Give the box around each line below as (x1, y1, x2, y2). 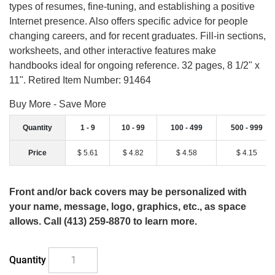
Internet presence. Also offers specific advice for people (9, 16, 248, 27)
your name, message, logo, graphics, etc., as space (9, 201, 246, 212)
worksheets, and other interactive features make (9, 45, 216, 56)
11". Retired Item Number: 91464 (9, 75, 151, 86)
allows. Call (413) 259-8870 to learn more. (9, 216, 197, 227)
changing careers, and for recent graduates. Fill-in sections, (9, 31, 266, 42)
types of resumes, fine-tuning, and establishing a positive (9, 1, 255, 12)
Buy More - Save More (9, 99, 106, 110)
